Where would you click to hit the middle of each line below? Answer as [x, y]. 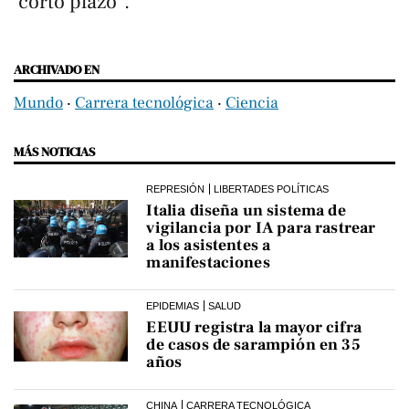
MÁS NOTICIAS [54, 151]
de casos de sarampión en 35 [253, 344]
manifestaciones [208, 262]
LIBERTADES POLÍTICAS [272, 189]
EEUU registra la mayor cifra [254, 327]
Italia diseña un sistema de [246, 210]
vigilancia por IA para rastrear [261, 227]
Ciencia [252, 102]
